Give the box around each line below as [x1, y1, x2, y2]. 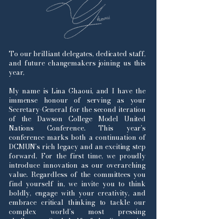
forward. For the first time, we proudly [9, 151, 146, 161]
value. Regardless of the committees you [9, 169, 146, 180]
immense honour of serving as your [9, 95, 146, 106]
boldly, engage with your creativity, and [9, 188, 146, 198]
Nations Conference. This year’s [9, 123, 146, 133]
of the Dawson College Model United [9, 113, 146, 124]
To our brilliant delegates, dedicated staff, [9, 48, 146, 59]
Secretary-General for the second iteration [9, 104, 146, 115]
